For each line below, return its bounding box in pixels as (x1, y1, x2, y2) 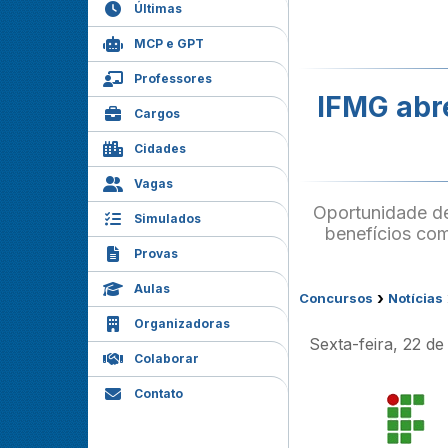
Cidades (134, 141, 186, 156)
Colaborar (134, 351, 199, 366)
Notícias (388, 290, 443, 306)
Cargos (134, 106, 180, 121)
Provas (134, 246, 178, 261)
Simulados (134, 211, 201, 226)
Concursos (299, 290, 373, 306)
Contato (134, 386, 183, 401)
